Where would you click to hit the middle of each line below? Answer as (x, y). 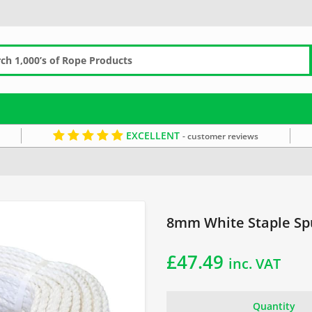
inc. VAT (255, 264)
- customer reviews (220, 136)
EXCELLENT (153, 135)
